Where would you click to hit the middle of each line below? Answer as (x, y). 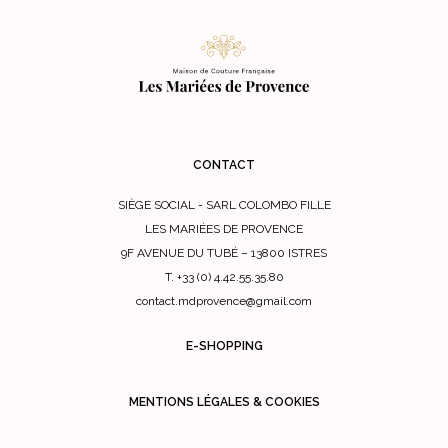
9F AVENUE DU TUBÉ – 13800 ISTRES (224, 252)
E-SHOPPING (224, 345)
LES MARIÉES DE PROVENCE (224, 228)
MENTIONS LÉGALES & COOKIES (224, 401)
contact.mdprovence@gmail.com (224, 300)
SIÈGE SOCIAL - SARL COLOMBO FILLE (224, 204)
